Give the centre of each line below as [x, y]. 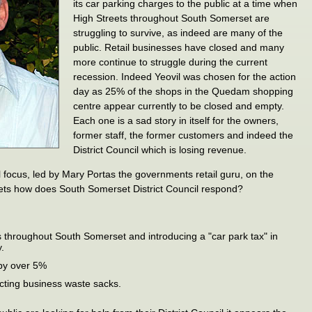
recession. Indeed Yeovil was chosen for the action [185, 77]
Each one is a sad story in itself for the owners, [176, 120]
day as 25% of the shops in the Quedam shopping [184, 91]
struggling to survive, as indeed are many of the [178, 33]
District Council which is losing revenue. [160, 150]
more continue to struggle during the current [171, 62]
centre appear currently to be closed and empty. [179, 106]
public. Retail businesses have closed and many [179, 47]
